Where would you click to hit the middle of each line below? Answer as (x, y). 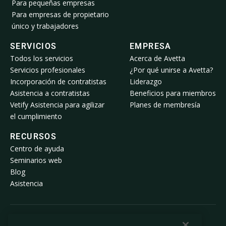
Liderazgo (146, 82)
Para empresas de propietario (60, 15)
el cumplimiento (36, 117)
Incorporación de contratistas (58, 82)
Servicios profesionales (48, 70)
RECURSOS (34, 137)
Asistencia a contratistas (50, 93)
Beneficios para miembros (173, 93)
